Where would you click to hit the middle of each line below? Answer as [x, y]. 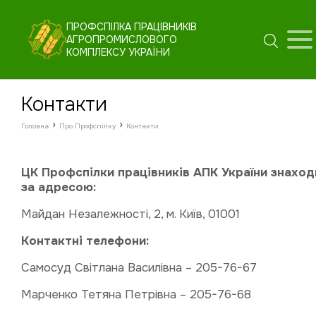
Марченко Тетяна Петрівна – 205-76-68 [136, 294]
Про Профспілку [87, 126]
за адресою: [59, 187]
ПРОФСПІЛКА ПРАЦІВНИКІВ [132, 27]
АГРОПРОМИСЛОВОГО [122, 39]
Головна [35, 126]
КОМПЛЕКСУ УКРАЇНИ [119, 52]
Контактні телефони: [85, 241]
